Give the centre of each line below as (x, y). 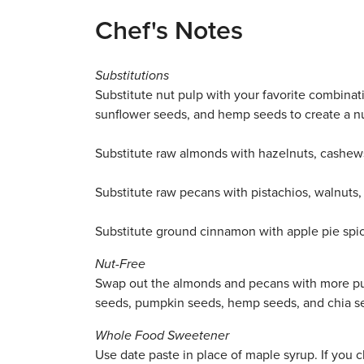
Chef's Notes (169, 31)
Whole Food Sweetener (162, 336)
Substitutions (132, 76)
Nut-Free (120, 264)
